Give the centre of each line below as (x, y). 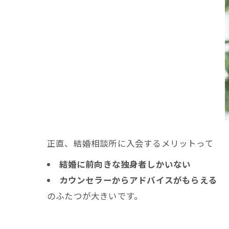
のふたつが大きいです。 (95, 196)
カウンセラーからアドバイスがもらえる (138, 180)
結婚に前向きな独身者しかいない (125, 164)
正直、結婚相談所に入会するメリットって (130, 143)
